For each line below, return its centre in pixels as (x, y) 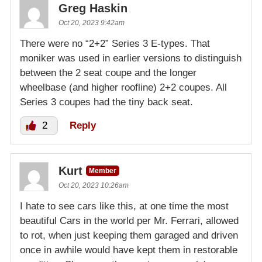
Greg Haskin (93, 8)
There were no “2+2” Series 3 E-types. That (115, 43)
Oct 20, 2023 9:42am (92, 23)
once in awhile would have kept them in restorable (129, 250)
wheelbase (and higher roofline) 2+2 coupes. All (123, 87)
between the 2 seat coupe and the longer (108, 73)
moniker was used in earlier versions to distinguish (131, 58)
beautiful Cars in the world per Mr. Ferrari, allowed (129, 220)
